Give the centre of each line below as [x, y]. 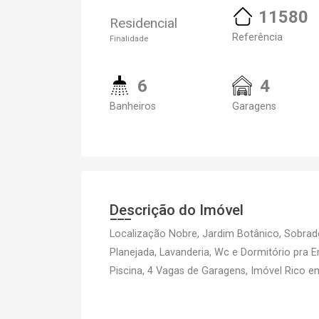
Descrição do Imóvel [177, 210]
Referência [257, 37]
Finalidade [129, 39]
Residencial [143, 23]
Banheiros [133, 106]
